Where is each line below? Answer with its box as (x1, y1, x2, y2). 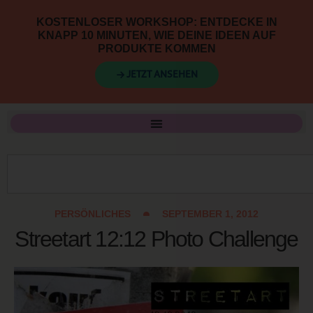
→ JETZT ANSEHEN (115, 70, 198, 80)
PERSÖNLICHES (54, 208, 131, 219)
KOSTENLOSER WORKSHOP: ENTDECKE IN (36, 16, 277, 28)
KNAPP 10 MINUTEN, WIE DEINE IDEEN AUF (37, 29, 276, 41)
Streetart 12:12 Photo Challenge (15, 226, 298, 252)
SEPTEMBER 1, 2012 (162, 208, 259, 219)
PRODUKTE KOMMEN (97, 43, 216, 54)
